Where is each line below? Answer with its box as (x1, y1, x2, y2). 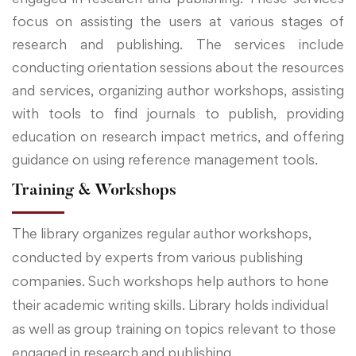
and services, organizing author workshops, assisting (12, 82, 344, 99)
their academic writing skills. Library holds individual (12, 296, 328, 313)
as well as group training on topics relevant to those (12, 320, 336, 337)
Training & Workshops (12, 183, 176, 199)
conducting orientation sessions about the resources (12, 59, 344, 75)
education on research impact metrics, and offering (12, 128, 344, 145)
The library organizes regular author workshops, (12, 225, 311, 242)
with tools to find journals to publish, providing (12, 105, 344, 122)
